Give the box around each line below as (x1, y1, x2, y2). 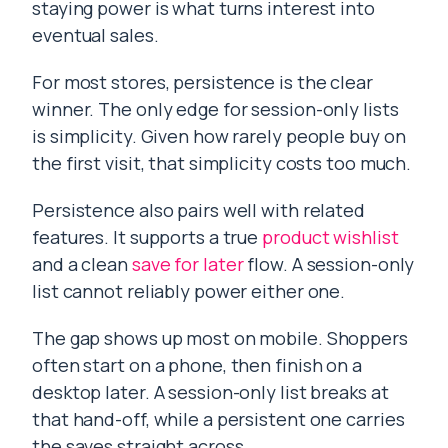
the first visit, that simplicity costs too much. (32, 151, 412, 175)
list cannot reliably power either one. (32, 279, 346, 303)
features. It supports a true (32, 225, 263, 249)
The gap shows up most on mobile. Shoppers (32, 326, 408, 350)
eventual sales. (32, 23, 159, 47)
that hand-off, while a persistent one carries (32, 407, 405, 431)
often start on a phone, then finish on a (32, 353, 362, 377)
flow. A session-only (243, 252, 415, 276)
